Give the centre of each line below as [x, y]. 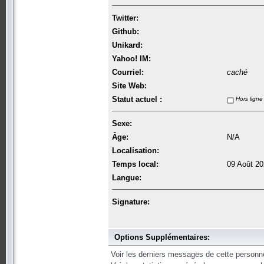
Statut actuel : [137, 99]
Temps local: [135, 164]
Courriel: [128, 72]
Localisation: [136, 150]
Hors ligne [248, 98]
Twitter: [125, 18]
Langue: [127, 177]
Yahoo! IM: [131, 58]
